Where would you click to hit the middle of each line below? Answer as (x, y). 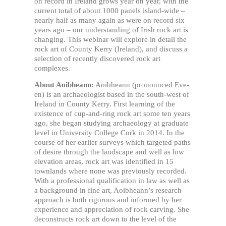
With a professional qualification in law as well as (112, 181)
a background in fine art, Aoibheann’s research (108, 190)
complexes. (52, 68)
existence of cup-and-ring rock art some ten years (112, 114)
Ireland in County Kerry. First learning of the (105, 104)
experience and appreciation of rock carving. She (112, 210)
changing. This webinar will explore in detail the (110, 39)
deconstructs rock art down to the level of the (105, 219)
